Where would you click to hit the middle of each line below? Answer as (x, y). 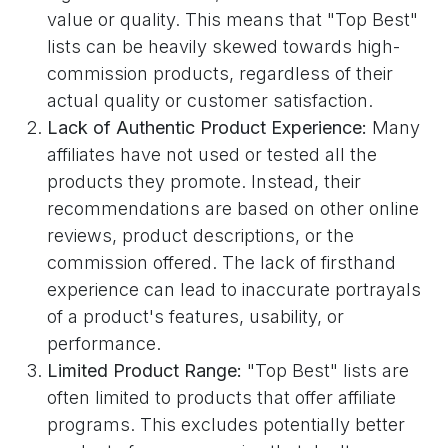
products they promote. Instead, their (204, 182)
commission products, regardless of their (220, 74)
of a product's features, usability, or (195, 317)
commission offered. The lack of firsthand (221, 263)
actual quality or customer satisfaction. (210, 101)
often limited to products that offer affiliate (221, 398)
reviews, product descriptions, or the (200, 236)
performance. (104, 344)
